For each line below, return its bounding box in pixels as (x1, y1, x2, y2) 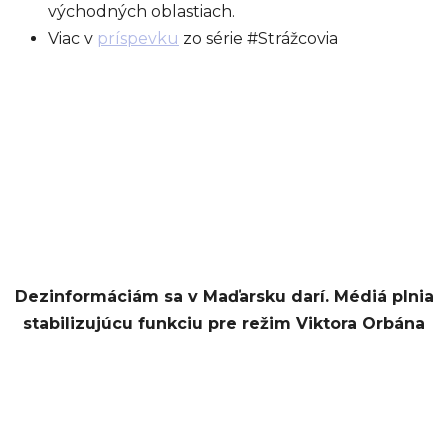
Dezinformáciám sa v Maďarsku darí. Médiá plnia (14, 287, 434, 306)
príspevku (97, 29, 179, 48)
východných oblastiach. (48, 2, 235, 21)
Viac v (48, 29, 97, 48)
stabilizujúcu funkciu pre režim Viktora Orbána (23, 314, 425, 333)
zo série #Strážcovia (179, 29, 338, 48)
